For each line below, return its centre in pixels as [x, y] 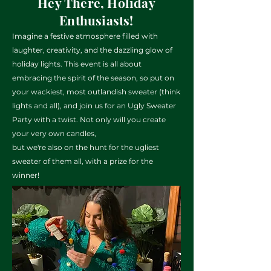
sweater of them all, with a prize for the [83, 161]
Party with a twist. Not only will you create [89, 119]
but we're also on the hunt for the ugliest [86, 147]
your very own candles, [54, 133]
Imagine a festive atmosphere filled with [85, 36]
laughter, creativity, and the [63, 50]
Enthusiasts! [96, 20]
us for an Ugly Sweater [135, 106]
